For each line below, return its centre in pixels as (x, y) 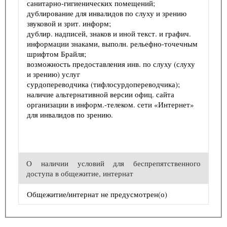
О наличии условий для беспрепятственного (113, 163)
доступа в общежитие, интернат (80, 173)
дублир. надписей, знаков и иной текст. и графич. (109, 33)
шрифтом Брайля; (56, 53)
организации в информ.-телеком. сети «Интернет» (110, 104)
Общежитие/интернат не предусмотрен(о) (97, 194)
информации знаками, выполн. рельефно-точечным (112, 43)
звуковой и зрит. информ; (69, 23)
